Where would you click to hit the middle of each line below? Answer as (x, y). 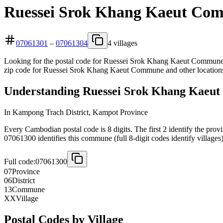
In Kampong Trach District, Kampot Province (76, 112)
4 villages (122, 43)
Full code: (20, 161)
